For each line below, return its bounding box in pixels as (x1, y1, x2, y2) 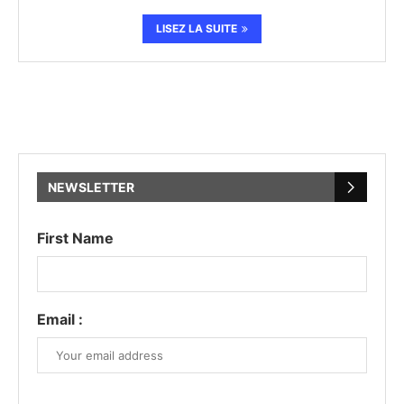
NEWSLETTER (48, 179, 134, 195)
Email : (37, 310, 83, 328)
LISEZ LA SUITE (156, 22, 237, 35)
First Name (37, 229, 114, 247)
